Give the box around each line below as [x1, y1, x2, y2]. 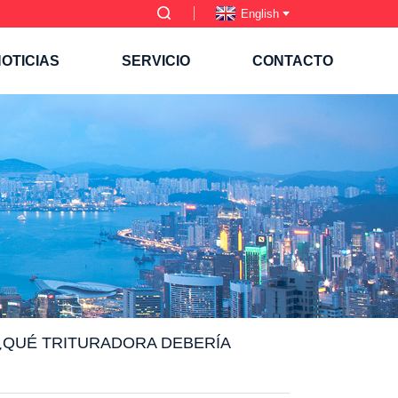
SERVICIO [122, 53, 190, 68]
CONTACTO [252, 53, 333, 68]
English [241, 6, 279, 20]
